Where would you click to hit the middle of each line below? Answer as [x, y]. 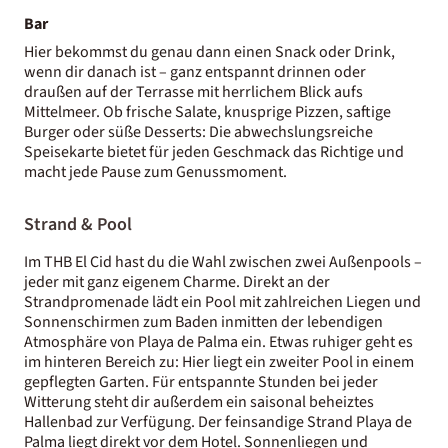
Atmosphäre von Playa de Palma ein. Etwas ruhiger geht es [218, 341]
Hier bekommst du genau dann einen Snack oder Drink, [209, 51]
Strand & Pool [78, 224]
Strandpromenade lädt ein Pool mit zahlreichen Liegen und [222, 301]
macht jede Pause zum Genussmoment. [155, 171]
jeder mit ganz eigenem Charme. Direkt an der [177, 281]
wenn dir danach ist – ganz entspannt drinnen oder [195, 71]
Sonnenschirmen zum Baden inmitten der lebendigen [203, 321]
